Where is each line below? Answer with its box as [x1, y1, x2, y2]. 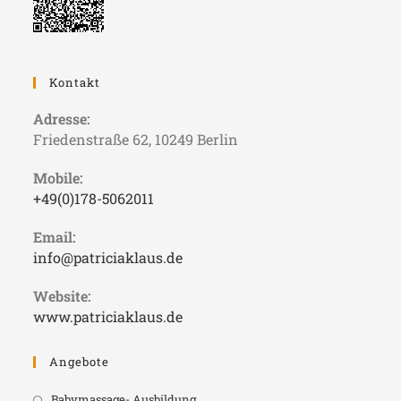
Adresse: [33, 109, 91, 129]
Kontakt [49, 74, 101, 91]
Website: [33, 286, 92, 306]
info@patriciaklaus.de [33, 248, 183, 268]
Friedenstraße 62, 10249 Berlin [33, 130, 239, 149]
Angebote [49, 354, 110, 371]
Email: [33, 227, 77, 247]
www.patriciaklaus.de [33, 307, 183, 327]
